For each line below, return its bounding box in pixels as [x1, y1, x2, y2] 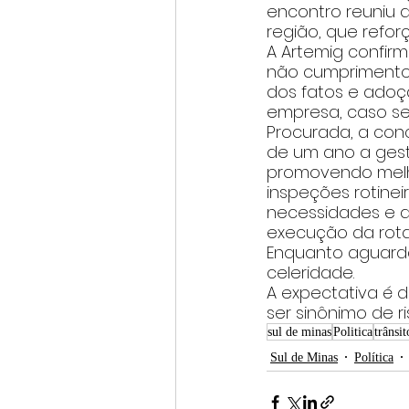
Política [354, 350, 393, 364]
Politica [333, 325, 372, 340]
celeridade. [267, 261, 359, 285]
